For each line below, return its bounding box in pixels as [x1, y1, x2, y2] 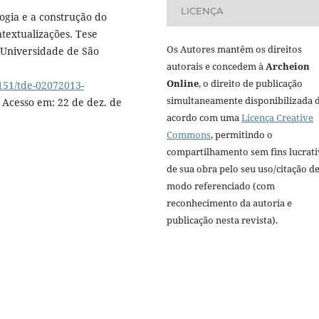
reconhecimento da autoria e [167, 196, 292, 209]
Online [167, 76, 199, 90]
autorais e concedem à [167, 59, 266, 73]
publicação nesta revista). [167, 213, 278, 226]
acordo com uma [167, 110, 241, 124]
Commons [167, 127, 211, 141]
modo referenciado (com [167, 179, 275, 192]
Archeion [266, 59, 310, 73]
